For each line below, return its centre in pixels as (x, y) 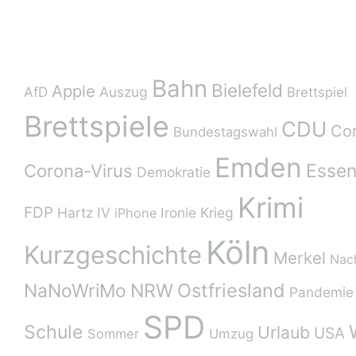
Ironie (178, 213)
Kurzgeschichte (113, 255)
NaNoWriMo (75, 291)
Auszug (124, 92)
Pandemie (321, 292)
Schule (54, 333)
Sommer (113, 334)
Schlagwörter (85, 47)
